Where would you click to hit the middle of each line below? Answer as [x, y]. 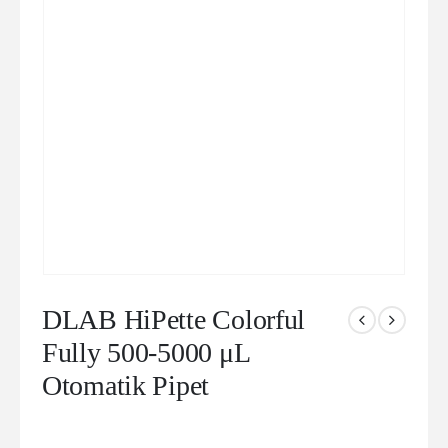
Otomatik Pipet [126, 385]
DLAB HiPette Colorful [174, 319]
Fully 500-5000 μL [146, 352]
